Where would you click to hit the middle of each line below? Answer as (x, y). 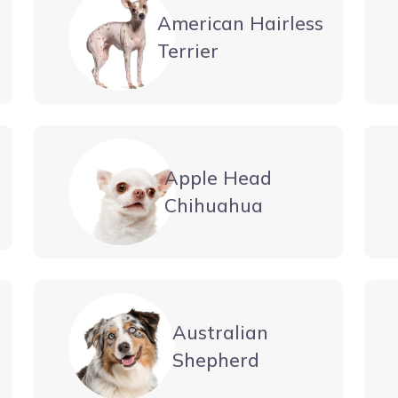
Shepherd (215, 359)
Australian (220, 332)
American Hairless (241, 23)
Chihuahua (213, 205)
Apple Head (218, 177)
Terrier (188, 50)
